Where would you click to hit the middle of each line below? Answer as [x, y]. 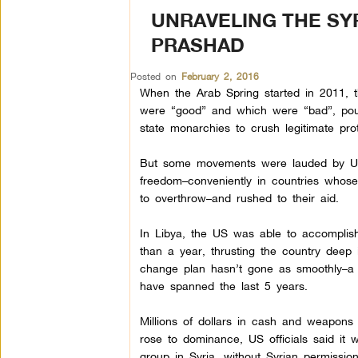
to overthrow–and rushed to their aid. [239, 198]
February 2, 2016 [220, 76]
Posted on [155, 76]
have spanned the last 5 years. [223, 286]
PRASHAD [197, 45]
